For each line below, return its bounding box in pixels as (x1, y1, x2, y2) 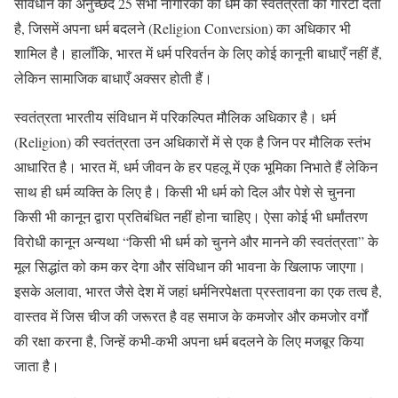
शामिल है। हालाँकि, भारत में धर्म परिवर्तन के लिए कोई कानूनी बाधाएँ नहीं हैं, (14, 43, 382, 62)
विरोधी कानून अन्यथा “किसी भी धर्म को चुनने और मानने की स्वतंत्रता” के (14, 231, 378, 251)
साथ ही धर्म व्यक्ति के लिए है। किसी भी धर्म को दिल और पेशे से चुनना (14, 181, 355, 201)
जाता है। (14, 355, 60, 375)
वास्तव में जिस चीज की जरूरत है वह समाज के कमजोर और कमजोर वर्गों (14, 306, 368, 325)
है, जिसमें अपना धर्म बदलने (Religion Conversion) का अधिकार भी (14, 18, 351, 37)
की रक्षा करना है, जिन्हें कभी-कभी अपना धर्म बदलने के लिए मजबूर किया (14, 330, 364, 350)
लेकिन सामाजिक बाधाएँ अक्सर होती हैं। (14, 68, 212, 87)
